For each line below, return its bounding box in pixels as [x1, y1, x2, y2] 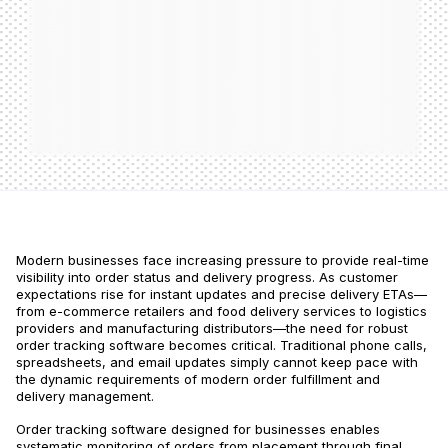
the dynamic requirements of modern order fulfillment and [16, 371, 380, 387]
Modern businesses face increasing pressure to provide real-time [16, 252, 429, 268]
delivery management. [16, 388, 154, 404]
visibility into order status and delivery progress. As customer [16, 269, 398, 285]
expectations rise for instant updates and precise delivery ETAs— [16, 286, 427, 302]
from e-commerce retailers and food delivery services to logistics [16, 303, 427, 319]
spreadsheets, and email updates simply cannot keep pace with [16, 354, 418, 370]
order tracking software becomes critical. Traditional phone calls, [16, 337, 427, 353]
